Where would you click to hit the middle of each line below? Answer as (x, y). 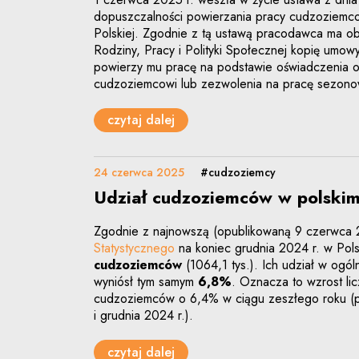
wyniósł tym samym (146, 282)
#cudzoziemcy (238, 173)
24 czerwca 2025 (139, 173)
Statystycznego (134, 248)
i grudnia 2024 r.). (143, 316)
